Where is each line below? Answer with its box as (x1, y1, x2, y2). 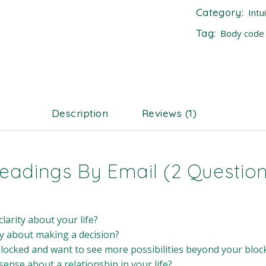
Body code (220, 27, 265, 39)
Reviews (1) (141, 107, 197, 119)
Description (51, 107, 109, 119)
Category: (196, 6, 244, 18)
